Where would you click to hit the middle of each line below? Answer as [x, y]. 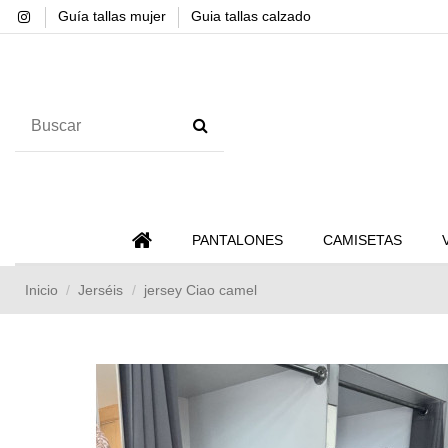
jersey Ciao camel [200, 290]
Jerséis [101, 290]
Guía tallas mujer [114, 16]
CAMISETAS [362, 240]
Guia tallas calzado [251, 16]
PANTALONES [237, 240]
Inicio [41, 290]
